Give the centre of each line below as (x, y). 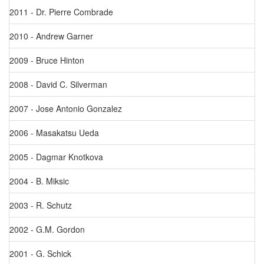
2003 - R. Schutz (41, 205)
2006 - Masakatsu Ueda (54, 133)
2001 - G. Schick (40, 253)
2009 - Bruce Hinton (47, 60)
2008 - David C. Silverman (58, 84)
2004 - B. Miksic (39, 181)
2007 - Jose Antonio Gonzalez (66, 108)
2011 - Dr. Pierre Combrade (61, 12)
